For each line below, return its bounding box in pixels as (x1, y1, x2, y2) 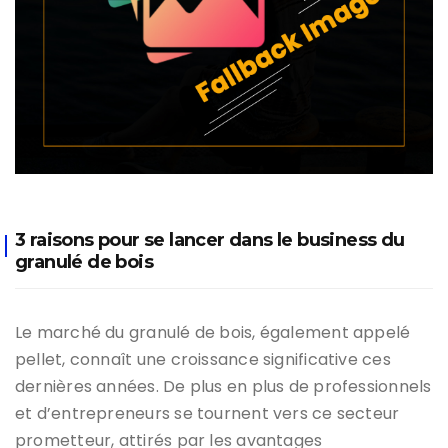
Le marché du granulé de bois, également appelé (15, 320, 411, 344)
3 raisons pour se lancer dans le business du (15, 228, 405, 251)
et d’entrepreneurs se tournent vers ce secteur (15, 401, 400, 425)
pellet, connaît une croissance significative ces (15, 347, 391, 371)
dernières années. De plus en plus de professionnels (15, 374, 432, 398)
